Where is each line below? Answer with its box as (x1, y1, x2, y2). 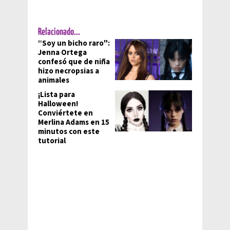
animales (38, 75, 69, 86)
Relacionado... (38, 27, 80, 37)
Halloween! (38, 99, 78, 110)
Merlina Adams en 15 (38, 117, 109, 128)
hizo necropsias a (38, 66, 99, 77)
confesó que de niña (38, 56, 110, 68)
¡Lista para (38, 89, 75, 101)
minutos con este (38, 126, 100, 138)
